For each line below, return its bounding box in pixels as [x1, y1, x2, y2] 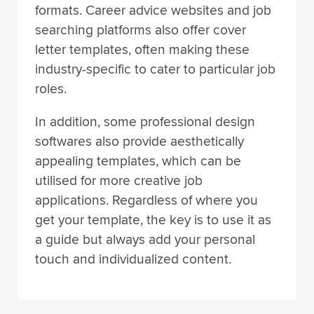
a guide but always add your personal [35, 231, 255, 249]
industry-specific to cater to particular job [35, 61, 275, 78]
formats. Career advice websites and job [35, 2, 271, 20]
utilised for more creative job [35, 172, 203, 190]
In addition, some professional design [35, 114, 255, 131]
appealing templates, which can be [35, 153, 241, 170]
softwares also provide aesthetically [35, 133, 244, 151]
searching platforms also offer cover [35, 22, 246, 39]
